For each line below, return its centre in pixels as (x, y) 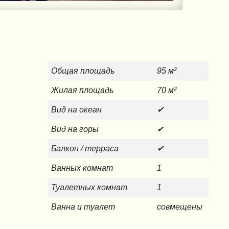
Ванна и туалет (83, 207)
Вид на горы (75, 129)
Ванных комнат (82, 168)
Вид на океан (77, 110)
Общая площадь (83, 71)
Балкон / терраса (85, 149)
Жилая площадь (83, 90)
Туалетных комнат (89, 188)
